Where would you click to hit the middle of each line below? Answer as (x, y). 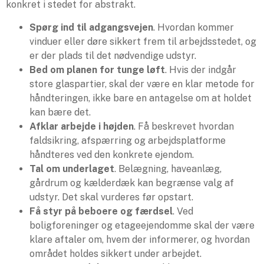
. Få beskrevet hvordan (184, 126)
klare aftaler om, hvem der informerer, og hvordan (140, 239)
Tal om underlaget (72, 169)
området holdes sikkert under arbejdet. (115, 253)
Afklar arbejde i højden (82, 126)
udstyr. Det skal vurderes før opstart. (111, 197)
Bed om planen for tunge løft (97, 70)
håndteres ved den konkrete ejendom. (112, 154)
